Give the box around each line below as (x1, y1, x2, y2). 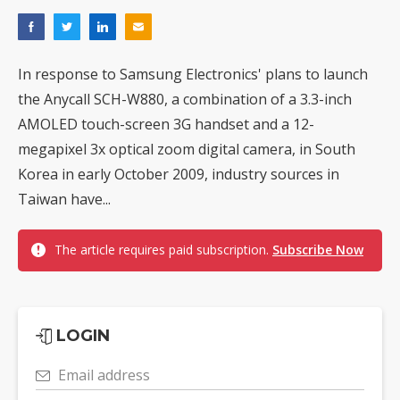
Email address (58, 365, 150, 386)
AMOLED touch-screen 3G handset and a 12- (18, 114, 314, 135)
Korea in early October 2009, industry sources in (18, 164, 339, 185)
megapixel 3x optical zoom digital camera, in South (18, 139, 355, 160)
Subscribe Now (272, 241, 363, 259)
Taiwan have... (18, 189, 111, 210)
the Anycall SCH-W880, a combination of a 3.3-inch (18, 89, 352, 110)
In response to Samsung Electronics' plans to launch (18, 64, 368, 85)
